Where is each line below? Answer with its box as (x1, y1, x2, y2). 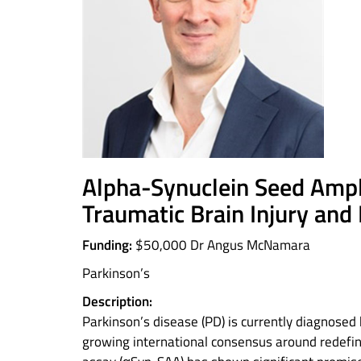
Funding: (82, 234, 132, 255)
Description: (82, 291, 152, 312)
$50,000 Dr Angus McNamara (132, 234, 310, 255)
